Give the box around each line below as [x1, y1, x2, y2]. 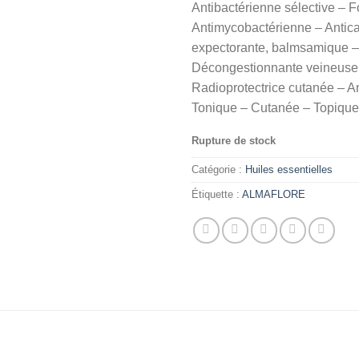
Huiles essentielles [245, 163, 333, 176]
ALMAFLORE [242, 188, 305, 201]
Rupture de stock [192, 134, 276, 147]
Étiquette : [192, 188, 242, 201]
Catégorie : [192, 163, 245, 176]
